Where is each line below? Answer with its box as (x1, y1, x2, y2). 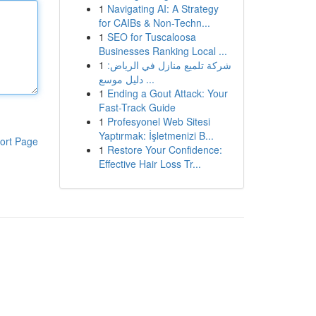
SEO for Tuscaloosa (107, 30, 196, 44)
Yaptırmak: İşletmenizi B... (98, 128, 214, 142)
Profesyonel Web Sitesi (107, 114, 210, 128)
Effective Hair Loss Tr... (98, 157, 201, 171)
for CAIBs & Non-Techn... (98, 16, 210, 30)
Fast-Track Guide (98, 100, 176, 114)
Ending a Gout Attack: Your (107, 86, 228, 100)
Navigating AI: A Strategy (107, 1, 219, 16)
